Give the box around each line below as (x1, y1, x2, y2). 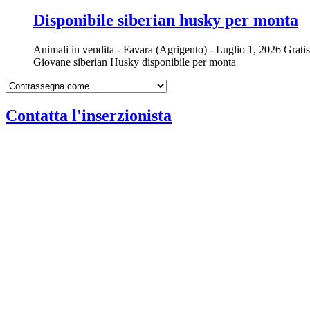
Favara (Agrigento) (123, 43, 210, 55)
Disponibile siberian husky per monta (33, 10, 298, 29)
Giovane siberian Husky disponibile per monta (33, 55, 236, 68)
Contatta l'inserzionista (6, 106, 172, 125)
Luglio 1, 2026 (213, 43, 284, 55)
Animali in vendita (33, 43, 114, 55)
